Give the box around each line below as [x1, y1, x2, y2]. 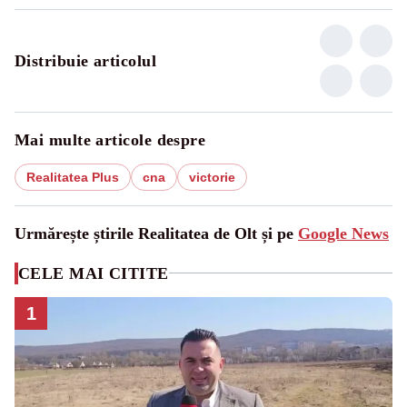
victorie [189, 169, 235, 184]
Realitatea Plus [26, 169, 119, 184]
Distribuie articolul [15, 51, 156, 70]
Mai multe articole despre [15, 130, 206, 149]
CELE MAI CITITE [18, 263, 169, 283]
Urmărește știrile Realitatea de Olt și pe [15, 223, 298, 243]
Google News [298, 223, 389, 243]
